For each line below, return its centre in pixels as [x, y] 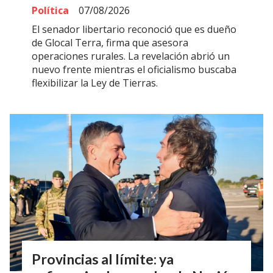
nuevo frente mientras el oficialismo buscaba [134, 70]
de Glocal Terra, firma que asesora [110, 43]
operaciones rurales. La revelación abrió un [131, 56]
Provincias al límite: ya [103, 259]
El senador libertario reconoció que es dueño [134, 30]
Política [50, 10]
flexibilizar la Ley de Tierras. [95, 83]
